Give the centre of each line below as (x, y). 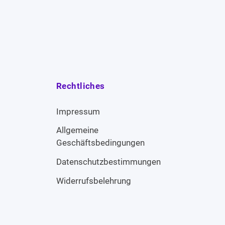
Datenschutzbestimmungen (108, 162)
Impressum (78, 111)
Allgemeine (77, 130)
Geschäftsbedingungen (100, 143)
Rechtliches (81, 86)
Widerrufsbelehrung (94, 181)
